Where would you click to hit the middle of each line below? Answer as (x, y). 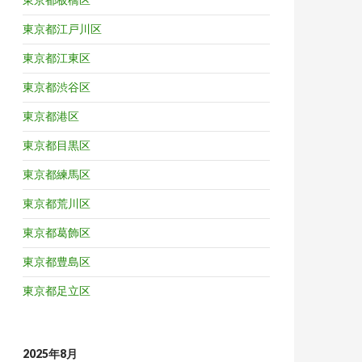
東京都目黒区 (57, 145)
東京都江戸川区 (62, 29)
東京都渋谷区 (57, 87)
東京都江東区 (57, 58)
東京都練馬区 (57, 174)
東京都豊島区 (57, 261)
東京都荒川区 (57, 203)
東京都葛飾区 (57, 232)
